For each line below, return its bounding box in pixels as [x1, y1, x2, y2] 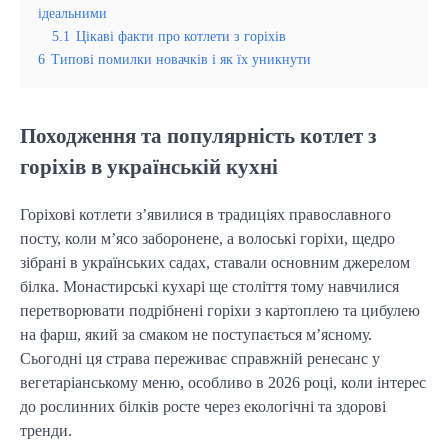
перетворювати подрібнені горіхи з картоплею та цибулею [20, 301, 420, 319]
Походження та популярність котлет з [20, 123, 376, 147]
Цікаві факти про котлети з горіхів [76, 27, 286, 44]
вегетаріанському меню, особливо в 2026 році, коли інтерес [20, 373, 426, 391]
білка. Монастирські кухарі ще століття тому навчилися [20, 277, 399, 295]
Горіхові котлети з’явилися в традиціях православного [20, 205, 391, 223]
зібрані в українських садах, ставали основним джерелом [20, 253, 410, 271]
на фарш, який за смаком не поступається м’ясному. [20, 325, 372, 343]
